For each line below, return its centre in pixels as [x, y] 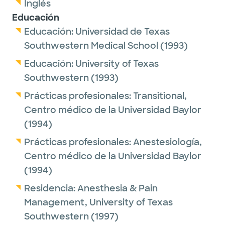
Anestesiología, [167, 142]
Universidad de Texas [123, 32]
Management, [57, 202]
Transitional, [160, 96]
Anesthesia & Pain [118, 188]
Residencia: [51, 188]
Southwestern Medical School [91, 46]
